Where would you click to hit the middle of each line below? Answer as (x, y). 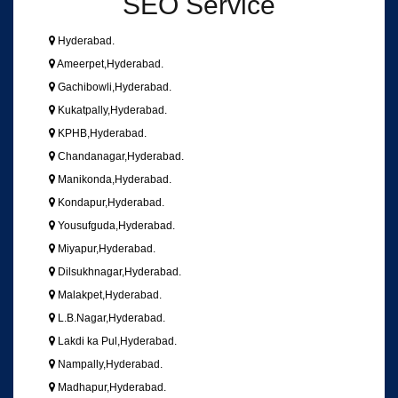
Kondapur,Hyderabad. (110, 202)
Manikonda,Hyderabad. (113, 179)
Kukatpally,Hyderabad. (111, 110)
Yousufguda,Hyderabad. (115, 225)
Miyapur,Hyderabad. (105, 248)
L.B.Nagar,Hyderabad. (110, 318)
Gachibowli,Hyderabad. (113, 87)
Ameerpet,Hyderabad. (109, 64)
